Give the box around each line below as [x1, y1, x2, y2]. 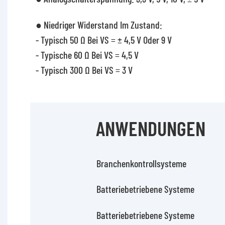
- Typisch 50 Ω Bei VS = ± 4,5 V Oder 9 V [35, 33, 172, 46]
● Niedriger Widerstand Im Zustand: [35, 18, 162, 31]
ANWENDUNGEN [96, 116, 206, 140]
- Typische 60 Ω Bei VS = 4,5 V [35, 48, 139, 61]
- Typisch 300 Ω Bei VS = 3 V [35, 63, 133, 76]
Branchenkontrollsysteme [96, 157, 186, 169]
